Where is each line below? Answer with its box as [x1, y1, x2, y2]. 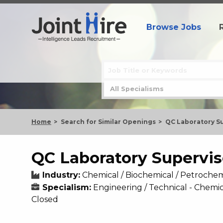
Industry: [42, 170, 80, 180]
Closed [31, 195, 58, 204]
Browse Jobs [146, 22, 201, 32]
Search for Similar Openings [61, 118, 156, 125]
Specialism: [42, 183, 91, 192]
